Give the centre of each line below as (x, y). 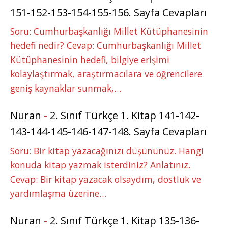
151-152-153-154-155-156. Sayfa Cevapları (108, 12)
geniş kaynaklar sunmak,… (66, 88)
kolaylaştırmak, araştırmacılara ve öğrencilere (106, 74)
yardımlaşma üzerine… (58, 193)
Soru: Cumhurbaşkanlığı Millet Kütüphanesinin (109, 31)
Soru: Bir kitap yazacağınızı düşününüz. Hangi (107, 150)
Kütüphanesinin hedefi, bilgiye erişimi (90, 59)
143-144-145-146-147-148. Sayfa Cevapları (108, 132)
